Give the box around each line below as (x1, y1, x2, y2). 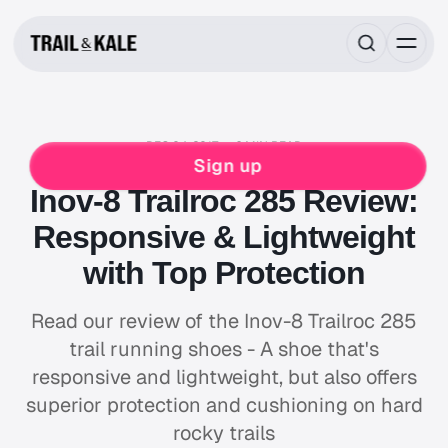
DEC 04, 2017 (145, 138, 218, 154)
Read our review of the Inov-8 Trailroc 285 (31, 308, 417, 334)
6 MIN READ (235, 138, 303, 154)
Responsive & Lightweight (33, 219, 415, 255)
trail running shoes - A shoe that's (69, 336, 379, 362)
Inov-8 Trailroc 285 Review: (30, 183, 418, 219)
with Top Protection (83, 255, 365, 291)
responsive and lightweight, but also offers (31, 364, 417, 390)
